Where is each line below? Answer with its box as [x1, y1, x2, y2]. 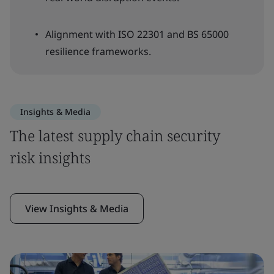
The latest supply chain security [10, 125, 220, 146]
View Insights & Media [25, 202, 128, 215]
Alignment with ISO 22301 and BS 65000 [45, 28, 229, 41]
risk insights [10, 147, 91, 168]
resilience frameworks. [45, 45, 151, 58]
